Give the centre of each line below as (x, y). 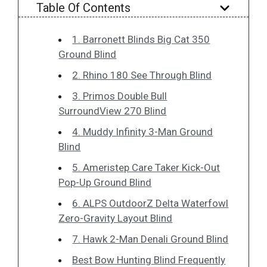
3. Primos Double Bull (120, 96)
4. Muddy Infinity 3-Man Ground (143, 131)
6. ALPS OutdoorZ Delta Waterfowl (150, 203)
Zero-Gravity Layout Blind (116, 218)
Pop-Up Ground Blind (105, 182)
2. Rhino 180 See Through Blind (142, 75)
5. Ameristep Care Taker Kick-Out (146, 167)
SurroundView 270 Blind (113, 111)
